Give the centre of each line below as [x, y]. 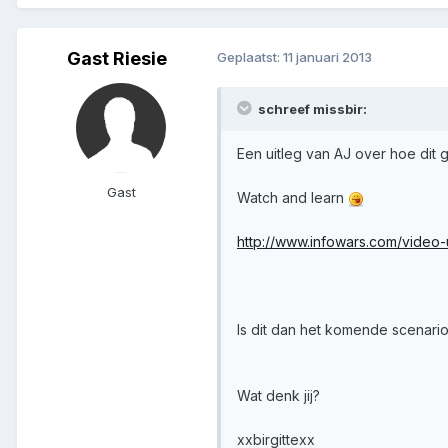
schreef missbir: [311, 108]
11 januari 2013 [327, 56]
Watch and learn [292, 197]
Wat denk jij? [278, 395]
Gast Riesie [117, 58]
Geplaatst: [250, 56]
